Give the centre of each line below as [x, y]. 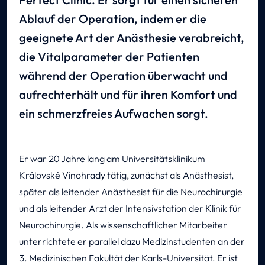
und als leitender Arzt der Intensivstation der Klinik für [130, 209]
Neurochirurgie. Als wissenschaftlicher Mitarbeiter [123, 225]
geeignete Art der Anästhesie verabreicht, [132, 38]
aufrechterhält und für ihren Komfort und [128, 95]
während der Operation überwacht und [123, 76]
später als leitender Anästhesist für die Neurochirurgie [131, 192]
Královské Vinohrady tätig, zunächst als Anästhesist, [126, 175]
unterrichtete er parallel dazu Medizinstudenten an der [132, 242]
